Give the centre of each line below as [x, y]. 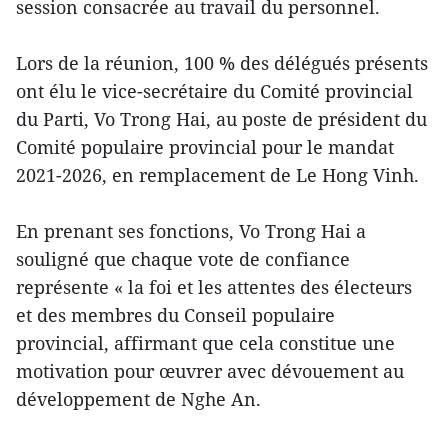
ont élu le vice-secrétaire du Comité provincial [214, 90]
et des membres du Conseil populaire [175, 314]
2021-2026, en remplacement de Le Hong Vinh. [217, 174]
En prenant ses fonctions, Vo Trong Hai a [191, 230]
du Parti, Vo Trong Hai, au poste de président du [221, 118]
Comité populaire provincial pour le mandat [205, 146]
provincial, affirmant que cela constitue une [205, 342]
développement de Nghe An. [138, 398]
